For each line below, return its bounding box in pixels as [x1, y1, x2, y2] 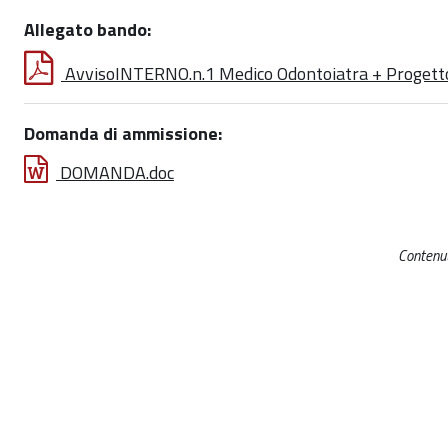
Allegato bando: [24, 16, 151, 43]
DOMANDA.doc [60, 159, 174, 186]
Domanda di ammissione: [24, 120, 222, 147]
